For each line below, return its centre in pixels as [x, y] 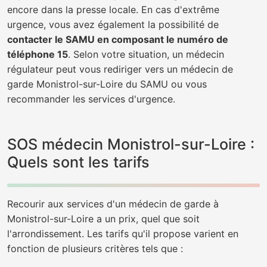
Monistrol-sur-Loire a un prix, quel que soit [103, 219]
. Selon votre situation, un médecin [146, 54]
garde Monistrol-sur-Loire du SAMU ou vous [107, 84]
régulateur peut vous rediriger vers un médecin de [120, 69]
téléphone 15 [38, 54]
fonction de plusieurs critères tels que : [95, 249]
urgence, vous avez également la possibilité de [113, 24]
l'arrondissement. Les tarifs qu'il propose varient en [123, 234]
